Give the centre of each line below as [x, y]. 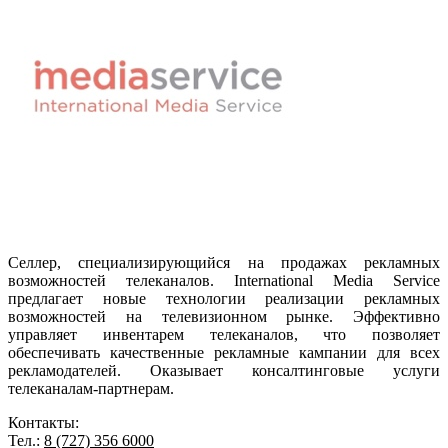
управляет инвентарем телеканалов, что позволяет [224, 334]
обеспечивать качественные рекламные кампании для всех [224, 352]
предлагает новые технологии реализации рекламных [224, 298]
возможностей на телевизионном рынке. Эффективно [224, 316]
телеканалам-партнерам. [91, 388]
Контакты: [43, 422]
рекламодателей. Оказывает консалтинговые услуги [224, 370]
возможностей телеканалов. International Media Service [224, 280]
